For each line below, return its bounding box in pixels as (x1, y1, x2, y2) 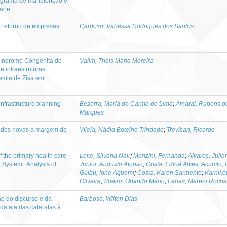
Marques (80, 108, 104, 116)
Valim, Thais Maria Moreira (80, 57, 154, 64)
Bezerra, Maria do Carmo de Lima (80, 100, 173, 107)
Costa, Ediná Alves (146, 160, 198, 168)
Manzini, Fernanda (133, 152, 185, 159)
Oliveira (80, 177, 101, 185)
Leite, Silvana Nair (80, 152, 130, 159)
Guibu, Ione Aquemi (80, 169, 134, 176)
